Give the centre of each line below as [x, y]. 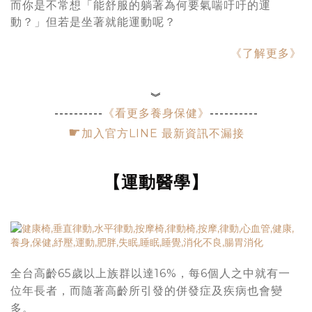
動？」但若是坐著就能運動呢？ [93, 22]
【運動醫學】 [156, 182]
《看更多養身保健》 [156, 114]
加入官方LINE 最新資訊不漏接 [163, 134]
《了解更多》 [266, 53]
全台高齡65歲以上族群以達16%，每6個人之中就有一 [150, 273]
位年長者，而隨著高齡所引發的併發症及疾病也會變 [147, 290]
